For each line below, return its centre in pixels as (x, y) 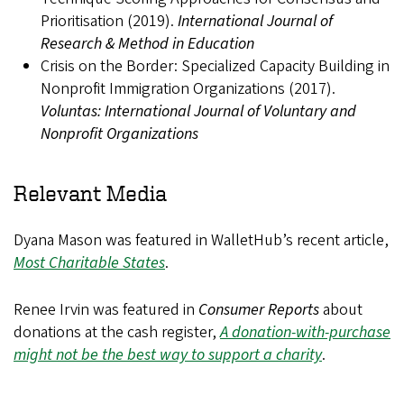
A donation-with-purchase (305, 332)
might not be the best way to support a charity (168, 355)
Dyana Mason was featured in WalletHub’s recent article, (201, 240)
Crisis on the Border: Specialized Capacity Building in (215, 66)
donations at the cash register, (117, 332)
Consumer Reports (259, 310)
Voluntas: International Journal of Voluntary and (198, 111)
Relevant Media (90, 193)
